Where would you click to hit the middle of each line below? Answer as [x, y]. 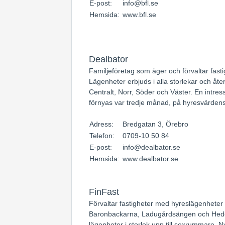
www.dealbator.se [150, 159]
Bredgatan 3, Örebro [155, 124]
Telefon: [103, 136]
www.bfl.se [139, 15]
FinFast [104, 192]
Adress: [102, 124]
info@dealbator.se [151, 147]
